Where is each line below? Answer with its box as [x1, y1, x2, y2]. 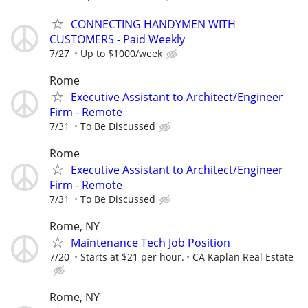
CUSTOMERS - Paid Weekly [49, 31, 185, 47]
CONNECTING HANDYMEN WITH [71, 16, 236, 32]
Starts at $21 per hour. [80, 250, 184, 264]
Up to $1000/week [80, 46, 162, 60]
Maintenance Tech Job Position [71, 235, 230, 251]
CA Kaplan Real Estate [192, 250, 294, 264]
